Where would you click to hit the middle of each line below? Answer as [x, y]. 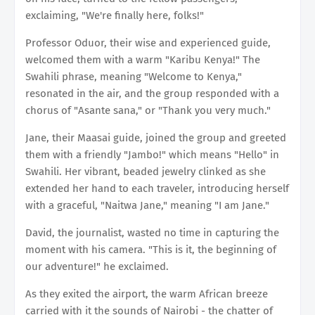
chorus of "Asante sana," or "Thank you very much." [148, 110]
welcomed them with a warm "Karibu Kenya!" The [143, 59]
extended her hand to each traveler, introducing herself [157, 188]
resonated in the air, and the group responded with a [152, 93]
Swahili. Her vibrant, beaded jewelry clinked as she [146, 171]
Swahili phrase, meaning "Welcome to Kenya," [134, 76]
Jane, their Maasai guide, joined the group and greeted [156, 137]
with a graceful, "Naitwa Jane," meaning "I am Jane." [147, 205]
